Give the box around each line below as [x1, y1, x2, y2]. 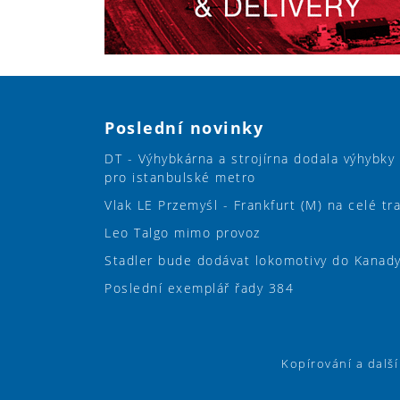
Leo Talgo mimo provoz [104, 223, 261, 241]
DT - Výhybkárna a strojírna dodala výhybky [104, 149, 395, 167]
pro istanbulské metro [104, 168, 256, 186]
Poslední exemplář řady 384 [104, 279, 294, 296]
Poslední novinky [104, 116, 263, 138]
